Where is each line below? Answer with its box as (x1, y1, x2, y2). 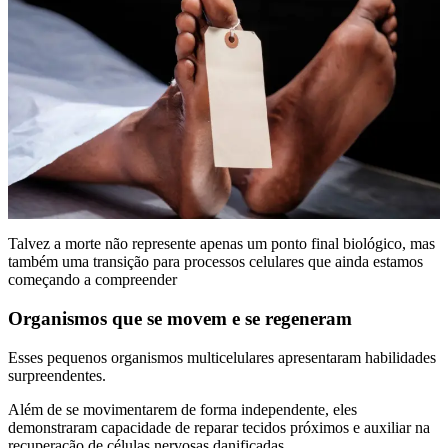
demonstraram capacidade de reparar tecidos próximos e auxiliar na (8, 418, 430, 436)
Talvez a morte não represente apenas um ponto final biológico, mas (8, 235, 435, 253)
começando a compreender (8, 271, 177, 289)
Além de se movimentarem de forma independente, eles (8, 400, 357, 418)
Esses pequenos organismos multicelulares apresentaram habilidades (8, 348, 436, 366)
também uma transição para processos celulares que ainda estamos (8, 253, 423, 271)
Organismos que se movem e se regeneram (8, 307, 352, 329)
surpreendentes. (8, 366, 106, 384)
